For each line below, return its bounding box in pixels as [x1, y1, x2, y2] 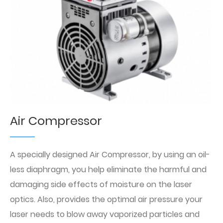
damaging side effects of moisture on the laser [10, 179, 192, 191]
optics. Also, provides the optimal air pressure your [10, 194, 203, 206]
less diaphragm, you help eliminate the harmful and [10, 164, 207, 176]
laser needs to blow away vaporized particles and [10, 209, 200, 221]
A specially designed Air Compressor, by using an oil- [10, 149, 210, 161]
